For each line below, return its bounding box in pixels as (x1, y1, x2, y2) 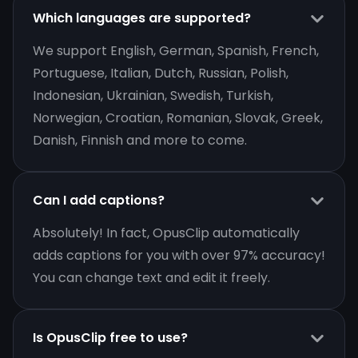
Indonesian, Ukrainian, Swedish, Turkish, (33, 86, 273, 105)
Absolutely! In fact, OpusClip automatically (33, 223, 300, 242)
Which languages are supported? (33, 8, 251, 27)
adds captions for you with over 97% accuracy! (33, 245, 325, 265)
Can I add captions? (33, 190, 165, 209)
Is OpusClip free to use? (33, 328, 188, 347)
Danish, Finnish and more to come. (33, 130, 247, 149)
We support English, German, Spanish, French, (33, 41, 319, 60)
